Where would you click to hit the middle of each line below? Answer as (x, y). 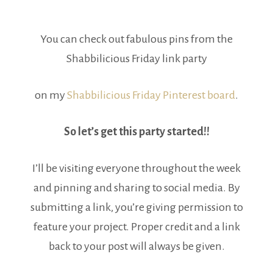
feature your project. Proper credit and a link (136, 226)
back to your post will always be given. (136, 246)
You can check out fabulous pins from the (136, 39)
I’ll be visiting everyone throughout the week (136, 168)
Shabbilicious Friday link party (136, 58)
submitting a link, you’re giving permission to (136, 207)
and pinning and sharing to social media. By (136, 187)
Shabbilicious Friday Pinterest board (151, 95)
